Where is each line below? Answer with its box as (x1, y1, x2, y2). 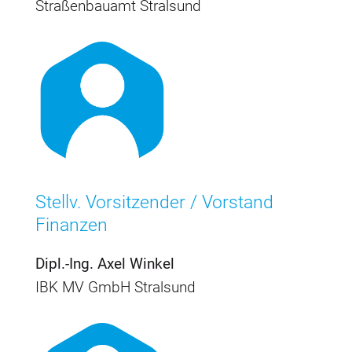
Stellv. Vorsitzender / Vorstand (35, 192, 273, 214)
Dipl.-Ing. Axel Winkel (35, 255, 174, 273)
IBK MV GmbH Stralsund (35, 278, 196, 297)
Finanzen (35, 214, 108, 236)
